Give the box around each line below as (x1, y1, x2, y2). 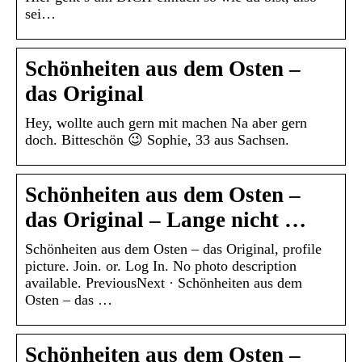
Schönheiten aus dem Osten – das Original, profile (25, 241, 322, 258)
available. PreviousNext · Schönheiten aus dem (25, 275, 302, 292)
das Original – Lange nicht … (25, 208, 306, 233)
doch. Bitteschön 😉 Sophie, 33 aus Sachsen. (25, 132, 289, 149)
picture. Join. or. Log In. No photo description (25, 258, 297, 275)
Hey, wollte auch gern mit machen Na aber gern (25, 115, 307, 132)
